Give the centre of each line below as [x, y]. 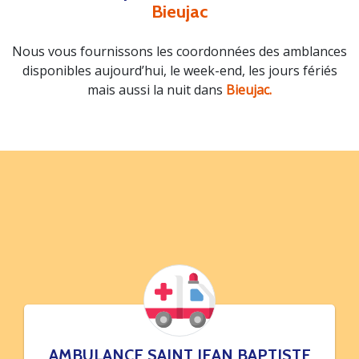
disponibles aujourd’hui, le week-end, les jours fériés [179, 71]
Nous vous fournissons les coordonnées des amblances [179, 51]
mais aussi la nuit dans [157, 90]
